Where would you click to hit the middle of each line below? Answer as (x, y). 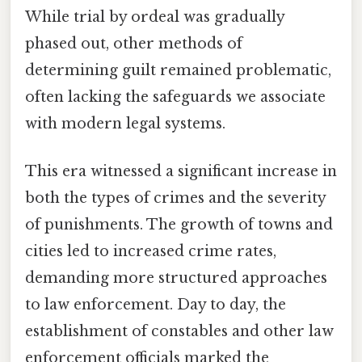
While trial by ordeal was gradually (155, 17)
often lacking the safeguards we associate (175, 97)
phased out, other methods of (134, 43)
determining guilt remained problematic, (178, 70)
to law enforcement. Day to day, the (156, 305)
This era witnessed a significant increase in (181, 172)
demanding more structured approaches (176, 278)
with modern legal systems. (125, 123)
